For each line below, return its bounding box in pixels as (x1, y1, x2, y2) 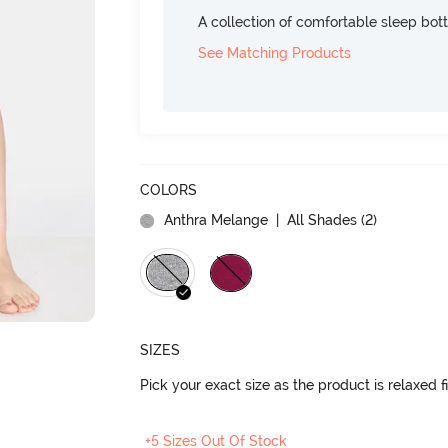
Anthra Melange (164, 211, 269, 228)
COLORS (140, 181, 198, 198)
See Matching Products (198, 44, 352, 61)
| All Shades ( (272, 211, 366, 228)
